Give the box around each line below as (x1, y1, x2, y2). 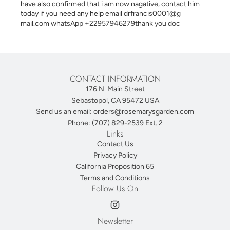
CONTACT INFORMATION (69, 72, 161, 85)
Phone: (67, 118, 92, 127)
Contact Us (97, 139, 133, 148)
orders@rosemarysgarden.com (93, 107, 194, 116)
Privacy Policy (93, 150, 137, 160)
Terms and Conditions (80, 173, 150, 182)
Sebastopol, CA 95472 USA (71, 95, 159, 105)
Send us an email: (36, 107, 93, 116)
